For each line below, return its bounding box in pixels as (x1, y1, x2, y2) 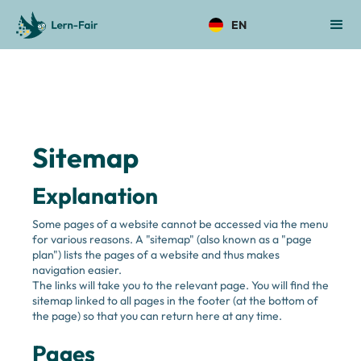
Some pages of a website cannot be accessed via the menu (32, 217, 328, 231)
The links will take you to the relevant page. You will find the (32, 278, 329, 293)
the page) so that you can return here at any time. (32, 309, 284, 323)
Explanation (32, 181, 158, 210)
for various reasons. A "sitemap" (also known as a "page (32, 232, 312, 247)
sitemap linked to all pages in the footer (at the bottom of (32, 293, 318, 308)
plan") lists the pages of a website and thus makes (32, 247, 280, 262)
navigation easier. (32, 263, 124, 277)
